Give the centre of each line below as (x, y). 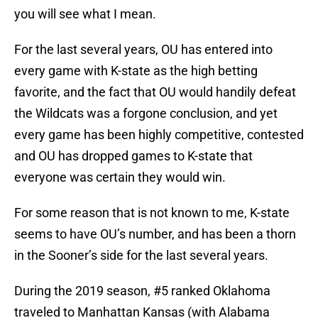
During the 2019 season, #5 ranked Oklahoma (142, 291)
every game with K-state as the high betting (136, 71)
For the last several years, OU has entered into (143, 50)
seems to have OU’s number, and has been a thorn (155, 234)
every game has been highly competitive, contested (159, 135)
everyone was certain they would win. (120, 177)
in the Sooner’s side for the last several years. (141, 256)
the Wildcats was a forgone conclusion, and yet (146, 114)
